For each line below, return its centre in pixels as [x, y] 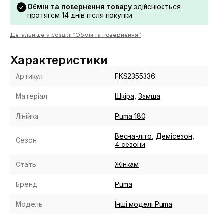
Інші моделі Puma [144, 204]
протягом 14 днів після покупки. [81, 15]
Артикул [29, 76]
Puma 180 [130, 116]
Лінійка [27, 116]
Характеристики [59, 60]
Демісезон [174, 136]
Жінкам [127, 164]
